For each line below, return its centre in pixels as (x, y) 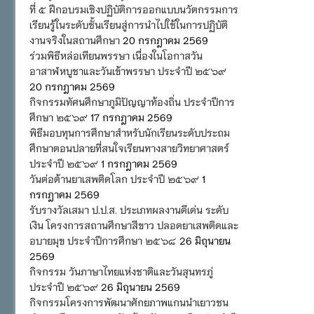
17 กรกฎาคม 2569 (131, 117)
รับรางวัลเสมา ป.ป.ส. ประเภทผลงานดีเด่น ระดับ (129, 209)
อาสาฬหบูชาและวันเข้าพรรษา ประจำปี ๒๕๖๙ (128, 70)
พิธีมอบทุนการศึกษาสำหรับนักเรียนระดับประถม (130, 132)
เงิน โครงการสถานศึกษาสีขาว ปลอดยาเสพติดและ (134, 225)
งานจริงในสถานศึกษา (75, 40)
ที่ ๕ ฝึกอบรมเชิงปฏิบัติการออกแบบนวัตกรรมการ (134, 9)
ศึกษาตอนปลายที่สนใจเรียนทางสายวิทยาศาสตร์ (129, 148)
